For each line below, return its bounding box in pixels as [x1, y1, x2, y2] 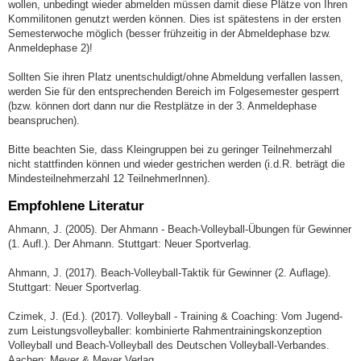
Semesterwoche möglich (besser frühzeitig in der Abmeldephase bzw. [8, 27, 331, 39]
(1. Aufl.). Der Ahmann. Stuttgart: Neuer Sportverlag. [8, 237, 251, 250]
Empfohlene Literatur [8, 198, 144, 214]
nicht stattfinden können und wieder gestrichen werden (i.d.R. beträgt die [8, 157, 345, 170]
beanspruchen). [8, 114, 80, 127]
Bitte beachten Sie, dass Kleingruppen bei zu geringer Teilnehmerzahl [8, 143, 332, 156]
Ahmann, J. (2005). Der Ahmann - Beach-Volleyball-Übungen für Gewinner [8, 222, 351, 235]
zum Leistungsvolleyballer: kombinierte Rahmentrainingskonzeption [8, 324, 322, 337]
